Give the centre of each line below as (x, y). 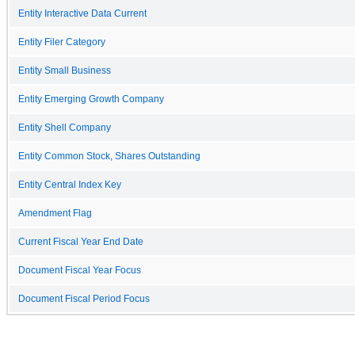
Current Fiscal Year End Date (81, 241)
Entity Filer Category (62, 42)
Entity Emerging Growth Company (91, 99)
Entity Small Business (65, 70)
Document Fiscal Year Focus (80, 270)
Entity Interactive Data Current (82, 13)
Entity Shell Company (65, 127)
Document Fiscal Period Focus (84, 298)
